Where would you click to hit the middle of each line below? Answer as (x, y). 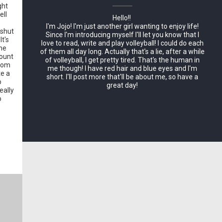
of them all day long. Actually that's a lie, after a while (122, 52)
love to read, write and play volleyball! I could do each (122, 43)
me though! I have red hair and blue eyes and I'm (122, 68)
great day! (122, 85)
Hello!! (122, 18)
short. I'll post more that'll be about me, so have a (122, 77)
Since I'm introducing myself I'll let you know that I (122, 35)
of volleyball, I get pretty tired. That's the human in (122, 60)
